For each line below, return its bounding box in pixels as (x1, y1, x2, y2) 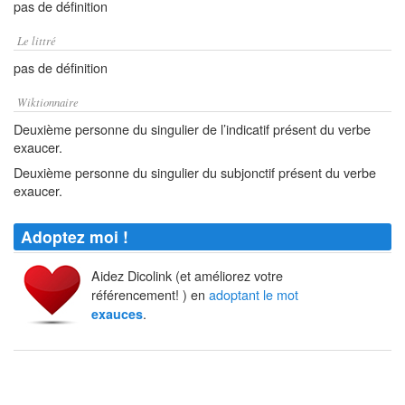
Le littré (17, 33, 56, 48)
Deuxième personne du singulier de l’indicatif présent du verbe (14, 119, 371, 138)
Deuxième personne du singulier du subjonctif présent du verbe (14, 163, 376, 182)
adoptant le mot (209, 285, 298, 305)
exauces (91, 305, 143, 324)
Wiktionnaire (17, 94, 79, 109)
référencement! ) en (91, 285, 209, 305)
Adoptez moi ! (21, 225, 128, 248)
